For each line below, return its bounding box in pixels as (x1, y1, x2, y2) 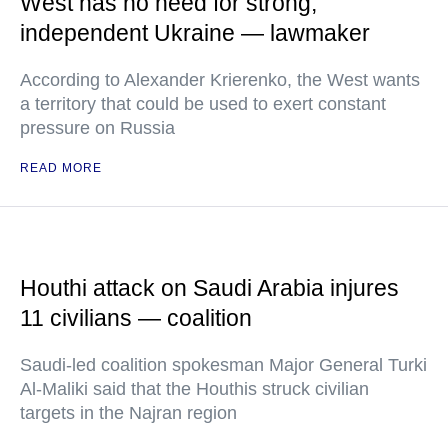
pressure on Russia (20, 118, 175, 139)
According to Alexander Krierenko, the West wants (20, 70, 420, 91)
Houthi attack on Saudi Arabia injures (20, 275, 399, 302)
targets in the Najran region (20, 403, 237, 424)
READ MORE (20, 161, 102, 176)
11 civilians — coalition (20, 305, 252, 332)
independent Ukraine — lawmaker (20, 20, 370, 47)
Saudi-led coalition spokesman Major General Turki (20, 355, 427, 376)
